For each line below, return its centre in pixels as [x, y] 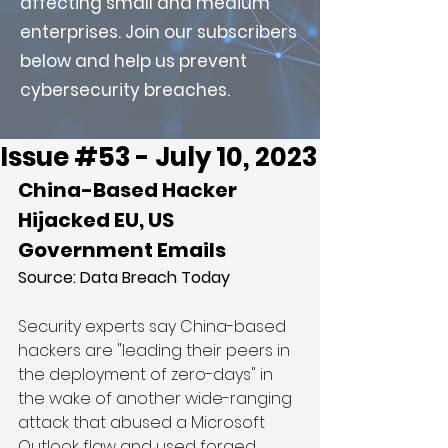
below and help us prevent [133, 61]
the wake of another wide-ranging [157, 398]
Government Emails [122, 250]
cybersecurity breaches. [125, 90]
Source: [49, 277]
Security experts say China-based [154, 326]
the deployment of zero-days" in [147, 374]
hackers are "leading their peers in [156, 350]
